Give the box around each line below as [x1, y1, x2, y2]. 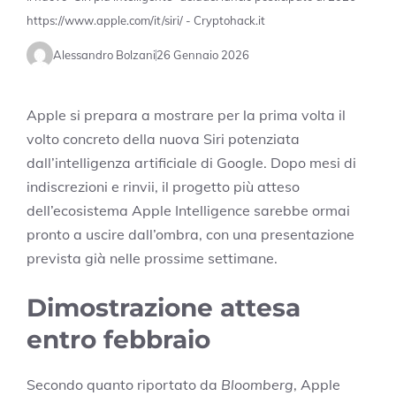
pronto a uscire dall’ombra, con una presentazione [27, 225, 354, 244]
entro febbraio [27, 324, 210, 355]
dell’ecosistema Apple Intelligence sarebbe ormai [27, 202, 350, 220]
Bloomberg [221, 376, 293, 394]
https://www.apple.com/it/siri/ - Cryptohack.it [27, 13, 265, 28]
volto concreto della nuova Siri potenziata [27, 130, 300, 148]
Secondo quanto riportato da [27, 376, 221, 394]
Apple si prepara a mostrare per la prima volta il [27, 106, 346, 125]
